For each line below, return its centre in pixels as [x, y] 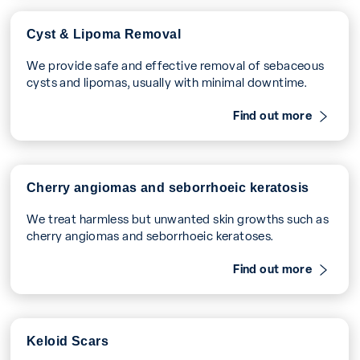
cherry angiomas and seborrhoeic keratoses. [150, 235]
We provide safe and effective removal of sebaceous [176, 64]
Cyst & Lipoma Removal [104, 33]
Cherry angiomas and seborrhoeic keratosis [168, 186]
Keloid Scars [68, 340]
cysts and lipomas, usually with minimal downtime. [167, 81]
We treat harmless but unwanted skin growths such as [178, 218]
